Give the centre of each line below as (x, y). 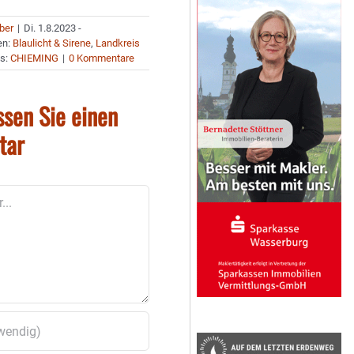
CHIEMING (35, 58)
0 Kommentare (102, 58)
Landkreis (118, 43)
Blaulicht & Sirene (52, 43)
